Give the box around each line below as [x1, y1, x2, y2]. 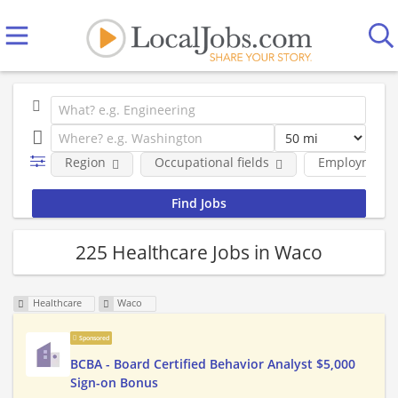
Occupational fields [154, 154, 269, 171]
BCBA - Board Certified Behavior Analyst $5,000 [70, 355, 355, 373]
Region [64, 154, 106, 171]
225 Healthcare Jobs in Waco [76, 239, 322, 265]
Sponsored [78, 334, 109, 343]
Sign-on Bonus [70, 374, 158, 392]
